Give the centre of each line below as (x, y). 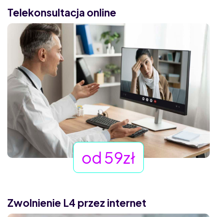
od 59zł (108, 158)
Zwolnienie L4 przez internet (77, 203)
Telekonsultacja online (62, 12)
